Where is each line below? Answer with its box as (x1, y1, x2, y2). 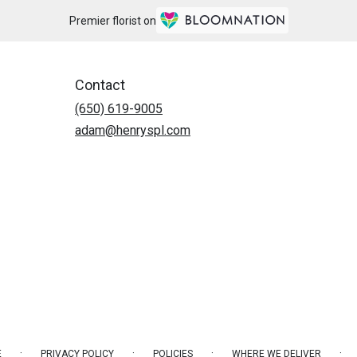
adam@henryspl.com (75, 122, 190, 138)
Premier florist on (69, 14, 156, 28)
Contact (75, 76, 125, 93)
